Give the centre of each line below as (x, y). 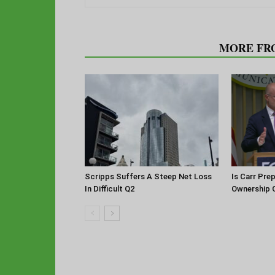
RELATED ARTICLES (148, 48)
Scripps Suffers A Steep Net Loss (148, 176)
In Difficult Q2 (110, 188)
